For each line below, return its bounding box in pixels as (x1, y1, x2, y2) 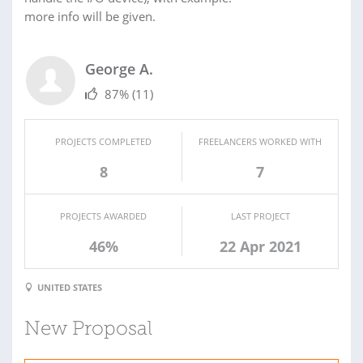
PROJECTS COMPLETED (55, 135, 152, 147)
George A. (85, 58, 153, 79)
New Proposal (24, 320, 152, 340)
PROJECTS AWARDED (60, 209, 147, 222)
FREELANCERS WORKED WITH (199, 135, 322, 147)
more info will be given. (24, 7, 156, 24)
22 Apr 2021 (219, 236, 301, 256)
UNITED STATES (37, 281, 102, 294)
